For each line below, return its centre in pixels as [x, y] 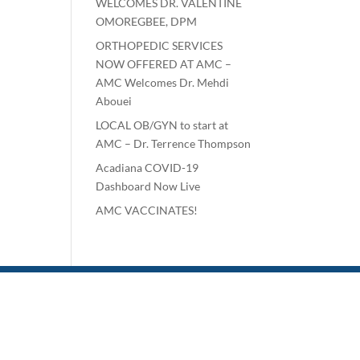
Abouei [114, 100]
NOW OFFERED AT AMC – [164, 63]
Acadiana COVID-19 [147, 167]
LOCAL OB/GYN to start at [162, 125]
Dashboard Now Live [148, 186]
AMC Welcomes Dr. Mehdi [163, 82]
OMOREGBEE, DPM [147, 21]
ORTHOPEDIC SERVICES [160, 45]
